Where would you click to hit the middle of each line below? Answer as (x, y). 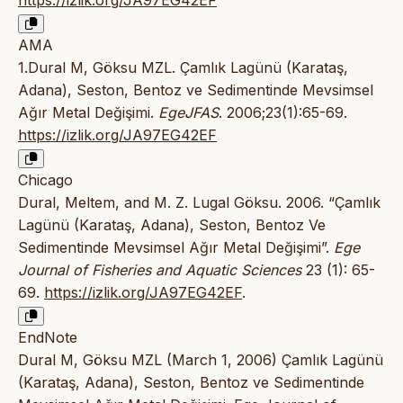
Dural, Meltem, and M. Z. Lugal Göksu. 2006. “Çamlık (199, 203)
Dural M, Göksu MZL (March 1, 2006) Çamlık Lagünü (201, 360)
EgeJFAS (188, 113)
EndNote (48, 338)
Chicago (45, 180)
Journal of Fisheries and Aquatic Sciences (160, 270)
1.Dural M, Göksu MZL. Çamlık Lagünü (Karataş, (183, 68)
